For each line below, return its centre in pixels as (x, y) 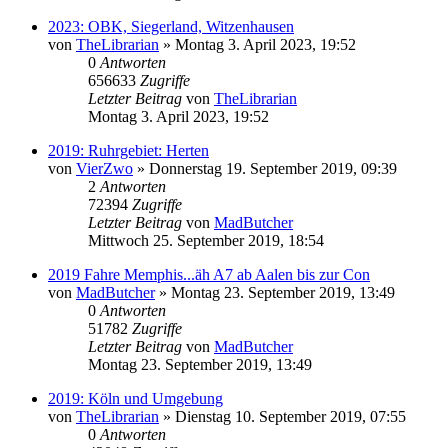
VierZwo (104, 168)
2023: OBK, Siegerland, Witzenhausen (171, 26)
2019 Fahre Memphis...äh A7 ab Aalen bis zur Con (209, 274)
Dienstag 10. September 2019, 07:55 (290, 416)
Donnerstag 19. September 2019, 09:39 (273, 168)
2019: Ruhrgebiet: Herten (128, 150)
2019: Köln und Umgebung (135, 398)
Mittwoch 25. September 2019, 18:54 (206, 240)
